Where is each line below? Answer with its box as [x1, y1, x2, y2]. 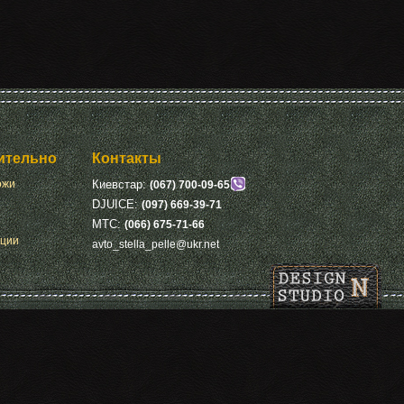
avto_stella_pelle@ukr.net [92, 237, 219, 251]
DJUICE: [92, 197, 142, 211]
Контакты [92, 150, 161, 166]
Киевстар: [92, 177, 150, 191]
